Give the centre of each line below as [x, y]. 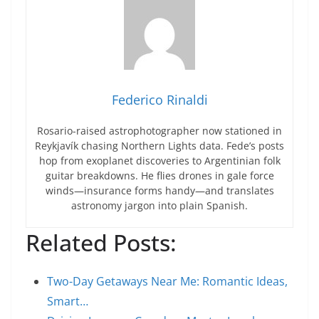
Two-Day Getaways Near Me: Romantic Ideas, [167, 281]
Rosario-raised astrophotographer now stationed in [159, 131]
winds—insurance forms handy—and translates [159, 190]
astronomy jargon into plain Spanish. [159, 205]
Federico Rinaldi [159, 100]
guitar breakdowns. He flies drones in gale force [159, 176]
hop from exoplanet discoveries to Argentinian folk [159, 161]
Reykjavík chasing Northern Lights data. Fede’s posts [159, 146]
